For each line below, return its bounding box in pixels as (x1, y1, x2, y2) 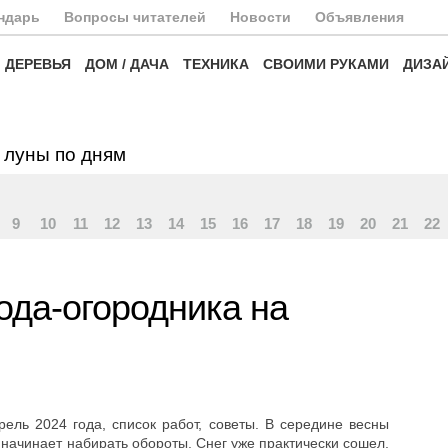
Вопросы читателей (64, 9, 206, 25)
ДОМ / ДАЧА (85, 55, 169, 72)
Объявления (315, 9, 404, 25)
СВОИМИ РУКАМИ (263, 55, 389, 72)
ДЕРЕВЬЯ (5, 55, 71, 72)
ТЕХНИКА (183, 55, 249, 72)
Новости (230, 9, 291, 25)
